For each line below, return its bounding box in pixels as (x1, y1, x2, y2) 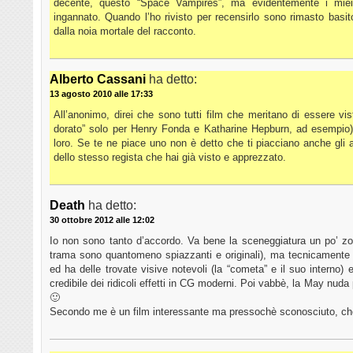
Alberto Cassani (50, 72, 146, 87)
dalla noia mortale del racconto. (54, 25, 196, 38)
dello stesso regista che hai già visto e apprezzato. (54, 151, 286, 164)
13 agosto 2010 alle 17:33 (50, 89, 153, 99)
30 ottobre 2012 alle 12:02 (50, 215, 154, 225)
